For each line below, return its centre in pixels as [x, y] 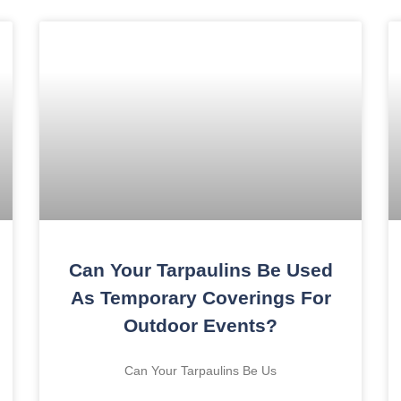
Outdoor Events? [200, 326]
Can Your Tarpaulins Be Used [200, 270]
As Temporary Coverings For [200, 298]
